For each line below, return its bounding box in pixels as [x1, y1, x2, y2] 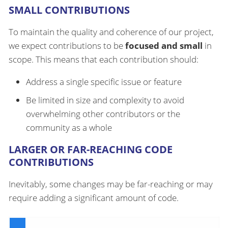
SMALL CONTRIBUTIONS [9, 3, 130, 17]
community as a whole [26, 121, 112, 133]
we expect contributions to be [9, 40, 125, 52]
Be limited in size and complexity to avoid [26, 94, 184, 106]
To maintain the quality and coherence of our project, [9, 26, 214, 38]
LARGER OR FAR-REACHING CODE [9, 142, 173, 156]
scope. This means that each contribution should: [9, 53, 198, 66]
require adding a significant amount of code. [9, 191, 179, 204]
